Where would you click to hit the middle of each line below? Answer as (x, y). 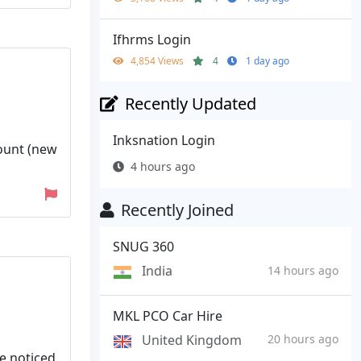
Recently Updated (191, 104)
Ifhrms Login (152, 40)
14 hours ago (303, 270)
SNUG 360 (143, 247)
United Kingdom (192, 340)
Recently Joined (177, 210)
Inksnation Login (164, 141)
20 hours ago (303, 339)
